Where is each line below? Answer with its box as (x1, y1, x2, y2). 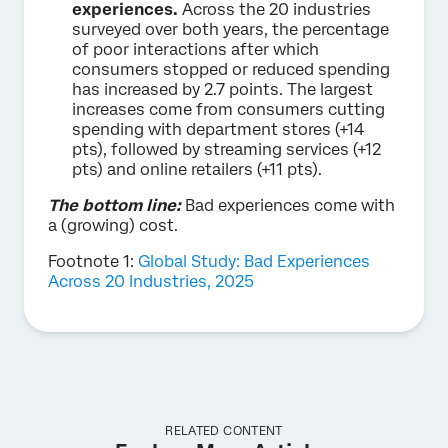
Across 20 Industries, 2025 (48, 271, 254, 291)
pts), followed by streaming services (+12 (72, 139, 381, 159)
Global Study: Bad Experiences (138, 251, 370, 271)
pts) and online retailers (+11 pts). (72, 159, 326, 179)
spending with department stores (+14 (72, 119, 364, 139)
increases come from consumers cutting (72, 99, 385, 119)
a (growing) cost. (48, 215, 182, 235)
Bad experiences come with (185, 195, 395, 215)
